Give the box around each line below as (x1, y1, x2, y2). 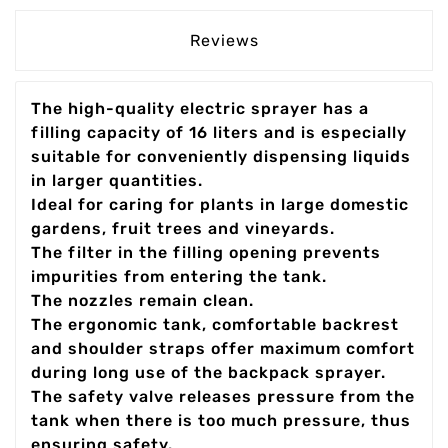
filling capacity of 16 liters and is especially (31, 123, 407, 142)
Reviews (189, 31, 259, 50)
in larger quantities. (31, 171, 203, 190)
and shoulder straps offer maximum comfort (31, 339, 415, 358)
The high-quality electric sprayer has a (31, 99, 369, 118)
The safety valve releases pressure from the (31, 387, 415, 406)
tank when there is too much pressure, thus (31, 411, 411, 430)
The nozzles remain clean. (31, 291, 254, 310)
